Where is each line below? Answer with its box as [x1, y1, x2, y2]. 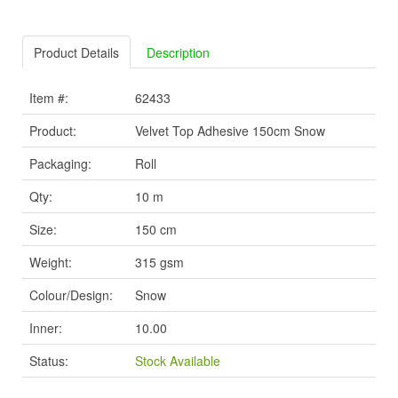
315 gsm [135, 253, 184, 272]
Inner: [29, 319, 62, 338]
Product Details [34, 44, 119, 62]
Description [147, 44, 210, 62]
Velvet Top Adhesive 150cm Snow [135, 122, 325, 140]
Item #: [29, 89, 68, 107]
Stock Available [135, 352, 220, 370]
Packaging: [29, 155, 92, 173]
